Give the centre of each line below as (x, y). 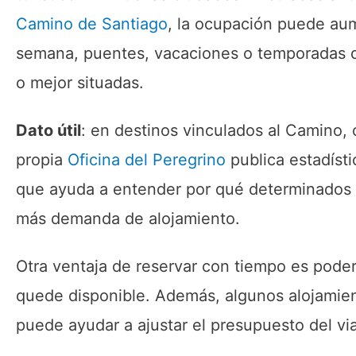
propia (42, 160)
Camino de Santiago (92, 24)
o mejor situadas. (80, 83)
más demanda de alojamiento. (128, 219)
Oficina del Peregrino (147, 160)
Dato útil (48, 130)
